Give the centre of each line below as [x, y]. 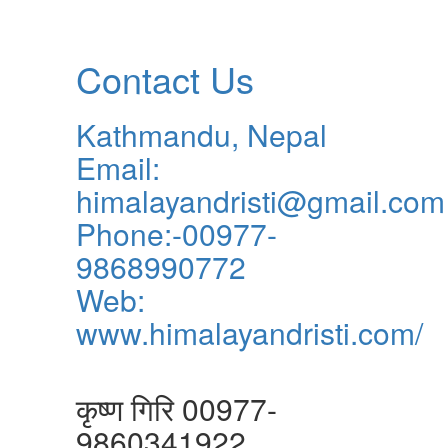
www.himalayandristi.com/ [249, 332]
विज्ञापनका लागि [159, 375]
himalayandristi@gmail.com [260, 200]
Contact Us [165, 78]
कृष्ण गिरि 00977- [176, 408]
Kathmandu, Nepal [201, 134]
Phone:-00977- [176, 233]
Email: [118, 167]
